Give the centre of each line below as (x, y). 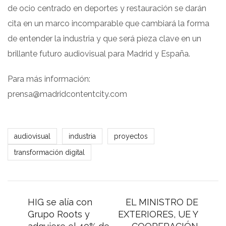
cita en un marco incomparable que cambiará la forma (108, 23)
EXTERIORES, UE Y (158, 214)
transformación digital (49, 152)
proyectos (131, 136)
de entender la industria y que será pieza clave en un (104, 38)
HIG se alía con (60, 202)
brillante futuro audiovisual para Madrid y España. (99, 53)
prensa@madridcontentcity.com (67, 94)
